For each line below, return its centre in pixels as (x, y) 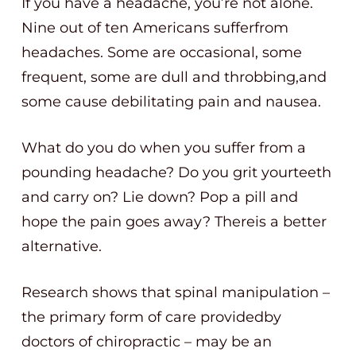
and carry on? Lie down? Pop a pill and (160, 197)
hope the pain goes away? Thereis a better (174, 222)
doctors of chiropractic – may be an (147, 342)
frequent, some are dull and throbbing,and (174, 77)
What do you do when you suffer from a (164, 148)
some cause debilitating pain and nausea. (171, 102)
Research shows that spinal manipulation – (176, 292)
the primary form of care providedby (151, 317)
